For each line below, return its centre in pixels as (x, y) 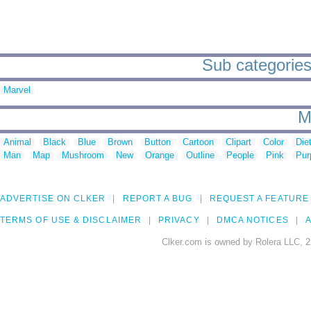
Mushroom (83, 155)
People (240, 155)
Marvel (17, 90)
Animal (17, 142)
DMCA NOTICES (252, 220)
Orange (160, 155)
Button (158, 142)
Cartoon (198, 142)
